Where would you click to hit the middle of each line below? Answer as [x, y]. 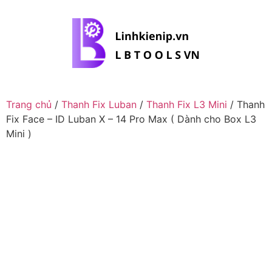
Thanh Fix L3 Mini [187, 104]
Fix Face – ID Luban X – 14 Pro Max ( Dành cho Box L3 [131, 119]
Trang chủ [29, 104]
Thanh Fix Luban [99, 104]
